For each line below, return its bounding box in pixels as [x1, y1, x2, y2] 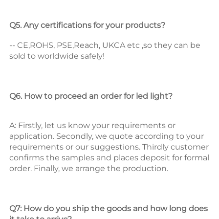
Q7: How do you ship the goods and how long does [9, 204, 208, 214]
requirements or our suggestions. [9, 142, 142, 152]
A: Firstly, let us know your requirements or [9, 121, 175, 131]
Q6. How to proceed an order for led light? [9, 91, 175, 101]
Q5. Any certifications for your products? [9, 21, 167, 30]
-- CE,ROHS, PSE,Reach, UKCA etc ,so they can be [9, 41, 200, 50]
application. [9, 131, 56, 141]
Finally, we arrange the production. [34, 164, 170, 174]
